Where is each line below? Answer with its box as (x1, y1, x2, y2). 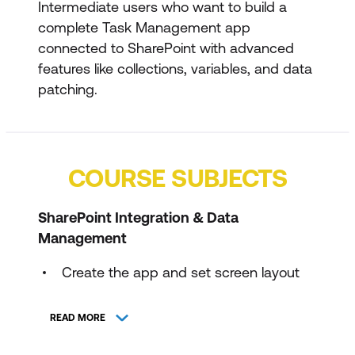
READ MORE (50, 312, 105, 324)
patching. (38, 80, 97, 97)
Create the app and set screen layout (62, 263, 300, 281)
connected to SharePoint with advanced (38, 39, 294, 56)
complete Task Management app (38, 18, 250, 36)
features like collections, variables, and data (38, 59, 312, 77)
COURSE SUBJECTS (67, 162, 288, 193)
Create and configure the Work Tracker (62, 294, 308, 311)
